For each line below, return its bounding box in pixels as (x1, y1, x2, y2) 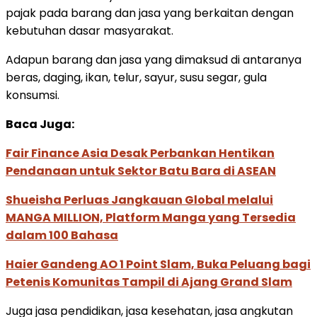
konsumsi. (6, 86, 59, 103)
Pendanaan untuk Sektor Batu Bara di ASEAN (6, 162, 276, 179)
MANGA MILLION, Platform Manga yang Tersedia (6, 209, 296, 226)
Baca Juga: (6, 115, 74, 132)
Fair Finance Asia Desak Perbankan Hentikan (6, 144, 275, 161)
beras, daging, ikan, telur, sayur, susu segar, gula (6, 69, 267, 86)
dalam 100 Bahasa (6, 226, 118, 243)
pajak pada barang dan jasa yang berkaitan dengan (6, 4, 294, 21)
